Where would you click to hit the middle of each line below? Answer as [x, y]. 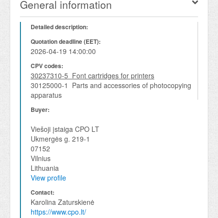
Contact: [43, 192]
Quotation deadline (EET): [66, 41]
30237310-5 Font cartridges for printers [92, 75]
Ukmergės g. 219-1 [60, 139]
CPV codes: [47, 66]
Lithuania [45, 168]
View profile [48, 178]
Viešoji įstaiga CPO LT [65, 129]
